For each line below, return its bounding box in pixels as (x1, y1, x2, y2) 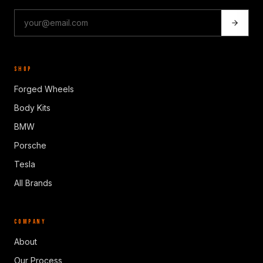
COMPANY (14, 218, 46, 225)
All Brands (14, 178, 52, 188)
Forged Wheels (14, 84, 74, 94)
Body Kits (14, 103, 50, 113)
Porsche (14, 140, 46, 150)
